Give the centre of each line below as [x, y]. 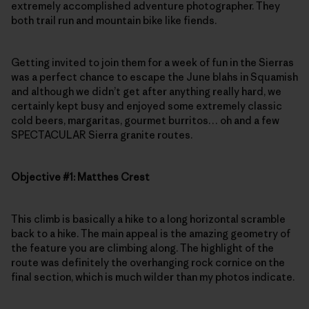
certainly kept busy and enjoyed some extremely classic [147, 106]
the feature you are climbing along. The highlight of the [142, 248]
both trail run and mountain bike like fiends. [114, 20]
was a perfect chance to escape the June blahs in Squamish [154, 77]
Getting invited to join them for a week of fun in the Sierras [152, 62]
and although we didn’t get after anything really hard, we [146, 91]
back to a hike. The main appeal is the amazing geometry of [151, 233]
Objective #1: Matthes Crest [80, 177]
